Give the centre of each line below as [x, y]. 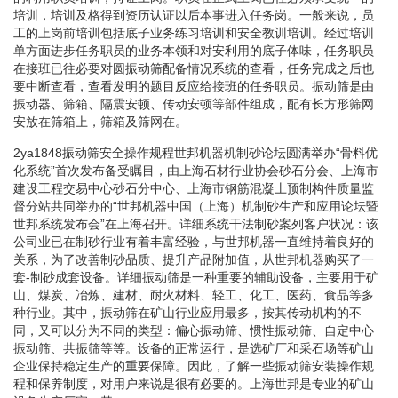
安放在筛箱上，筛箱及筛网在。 [100, 121]
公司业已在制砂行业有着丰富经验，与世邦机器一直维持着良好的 [194, 241]
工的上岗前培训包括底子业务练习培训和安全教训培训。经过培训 [194, 32]
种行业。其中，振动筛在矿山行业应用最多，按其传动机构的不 [187, 312]
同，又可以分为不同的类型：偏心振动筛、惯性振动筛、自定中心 [194, 330]
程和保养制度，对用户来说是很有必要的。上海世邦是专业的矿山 [194, 383]
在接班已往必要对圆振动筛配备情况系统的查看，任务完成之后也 [194, 68]
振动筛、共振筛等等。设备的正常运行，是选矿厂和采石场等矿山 [194, 348]
